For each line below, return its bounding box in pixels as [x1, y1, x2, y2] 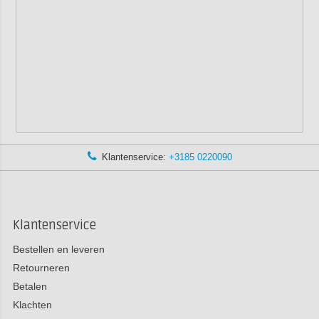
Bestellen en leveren [12, 243, 105, 255]
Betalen [12, 280, 47, 292]
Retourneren [12, 261, 70, 273]
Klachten [12, 298, 52, 310]
